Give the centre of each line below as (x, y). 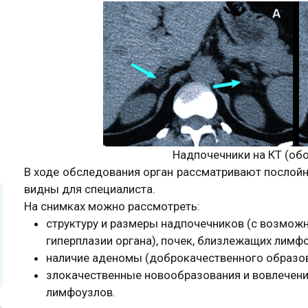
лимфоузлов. (81, 292)
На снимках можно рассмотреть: (112, 206)
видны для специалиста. (90, 189)
